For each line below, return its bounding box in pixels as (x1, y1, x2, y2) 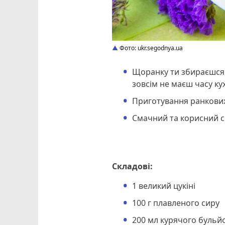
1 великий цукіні (132, 180, 196, 192)
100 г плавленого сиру (132, 197, 220, 209)
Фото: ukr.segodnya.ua (118, 44, 183, 53)
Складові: (112, 161, 153, 172)
